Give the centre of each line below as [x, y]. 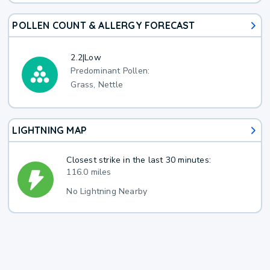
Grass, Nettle [97, 85]
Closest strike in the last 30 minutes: [139, 160]
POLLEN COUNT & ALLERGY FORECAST [104, 26]
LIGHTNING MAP [50, 130]
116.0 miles [89, 172]
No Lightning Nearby [107, 191]
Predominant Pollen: [110, 71]
